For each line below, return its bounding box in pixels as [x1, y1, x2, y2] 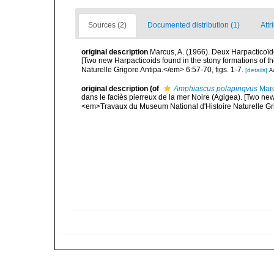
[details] [245, 66, 267, 73]
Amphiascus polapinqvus [174, 84, 257, 93]
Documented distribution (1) [147, 21, 240, 29]
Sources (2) [88, 21, 127, 29]
